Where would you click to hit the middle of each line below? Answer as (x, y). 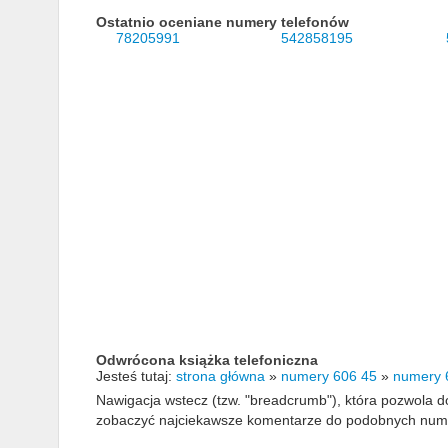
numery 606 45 (328, 376)
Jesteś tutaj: (135, 376)
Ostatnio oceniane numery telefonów (222, 22)
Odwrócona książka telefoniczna (206, 360)
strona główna (220, 376)
